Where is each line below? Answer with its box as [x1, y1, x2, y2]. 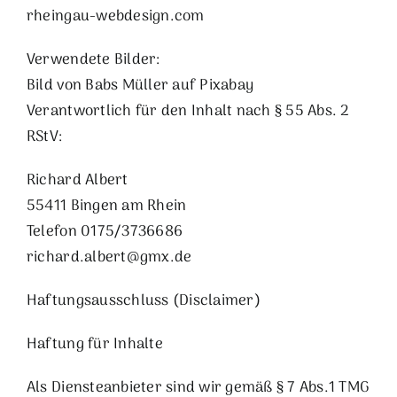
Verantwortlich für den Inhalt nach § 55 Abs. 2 [26, 98, 349, 124]
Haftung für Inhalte [26, 331, 163, 357]
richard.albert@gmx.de [26, 245, 192, 270]
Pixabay [199, 73, 254, 98]
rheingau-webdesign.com [26, 4, 205, 29]
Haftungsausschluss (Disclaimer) [26, 288, 261, 314]
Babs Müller [85, 73, 169, 98]
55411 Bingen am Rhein [26, 193, 187, 219]
